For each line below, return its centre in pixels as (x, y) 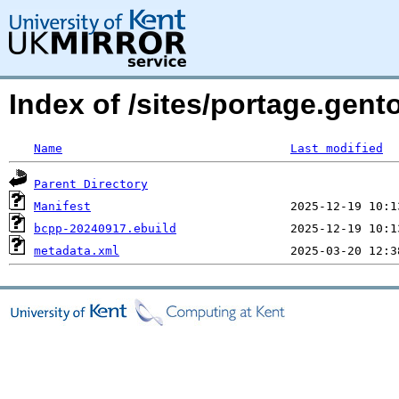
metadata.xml (77, 251)
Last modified (337, 148)
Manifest (62, 206)
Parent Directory (91, 184)
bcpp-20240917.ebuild (105, 228)
